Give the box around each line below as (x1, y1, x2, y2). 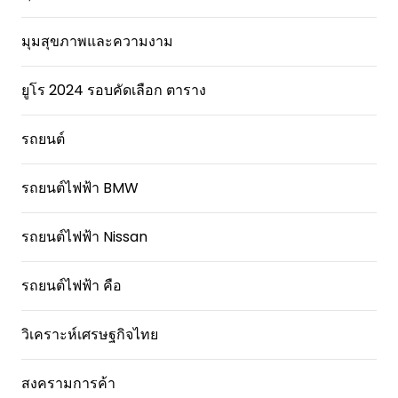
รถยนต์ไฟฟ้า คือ (21, 275, 122, 296)
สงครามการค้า (21, 373, 115, 394)
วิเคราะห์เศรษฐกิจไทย (21, 324, 158, 345)
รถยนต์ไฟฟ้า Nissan (21, 227, 147, 247)
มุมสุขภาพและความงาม (21, 31, 173, 52)
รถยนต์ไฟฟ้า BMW (21, 178, 139, 198)
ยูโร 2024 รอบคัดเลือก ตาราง (21, 80, 206, 100)
